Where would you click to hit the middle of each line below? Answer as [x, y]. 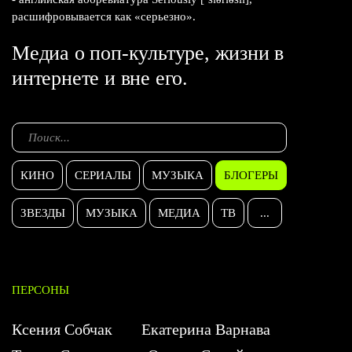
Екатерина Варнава [206, 329]
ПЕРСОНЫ [40, 290]
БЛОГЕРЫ [251, 175]
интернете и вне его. [100, 78]
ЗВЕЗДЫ [43, 213]
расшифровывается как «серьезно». [104, 16]
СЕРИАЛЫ [103, 175]
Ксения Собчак [62, 329]
